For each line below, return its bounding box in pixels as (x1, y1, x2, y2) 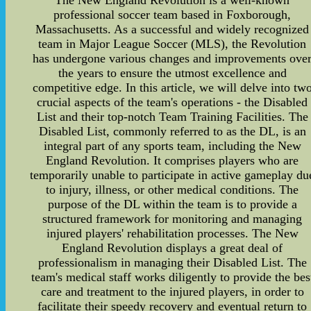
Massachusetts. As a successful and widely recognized (35, 22, 310, 36)
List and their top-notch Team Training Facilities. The (36, 110, 308, 124)
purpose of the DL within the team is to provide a (47, 197, 297, 211)
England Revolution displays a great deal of (62, 241, 283, 255)
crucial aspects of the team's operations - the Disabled (37, 95, 308, 109)
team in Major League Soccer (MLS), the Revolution (38, 37, 307, 51)
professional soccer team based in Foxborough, (53, 8, 292, 22)
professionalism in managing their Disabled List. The (37, 255, 307, 269)
